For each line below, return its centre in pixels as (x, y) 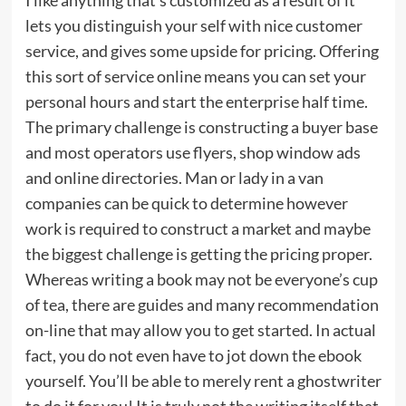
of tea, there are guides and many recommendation (202, 304)
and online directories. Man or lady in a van (174, 177)
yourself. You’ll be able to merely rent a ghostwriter (203, 380)
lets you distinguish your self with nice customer (193, 25)
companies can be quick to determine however (186, 203)
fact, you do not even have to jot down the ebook (193, 355)
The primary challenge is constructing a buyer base (201, 126)
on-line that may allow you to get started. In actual (200, 329)
